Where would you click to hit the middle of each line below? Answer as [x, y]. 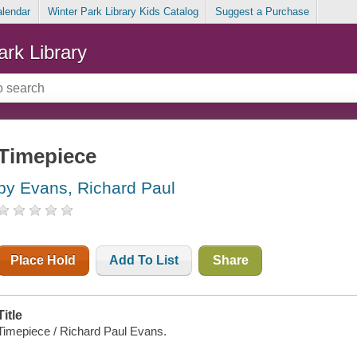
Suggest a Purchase [262, 12]
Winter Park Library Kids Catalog [123, 12]
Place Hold [43, 261]
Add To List [144, 261]
